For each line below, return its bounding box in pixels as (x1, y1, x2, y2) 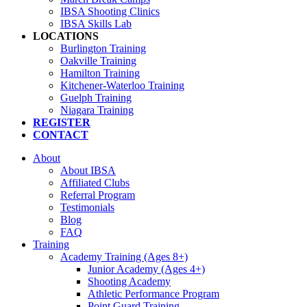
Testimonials (60, 201, 114, 213)
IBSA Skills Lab (60, 18, 132, 29)
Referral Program (60, 189, 135, 201)
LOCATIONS (33, 30, 99, 42)
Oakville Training (60, 55, 136, 66)
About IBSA (60, 164, 116, 176)
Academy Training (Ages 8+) (60, 251, 188, 262)
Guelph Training (60, 92, 132, 103)
